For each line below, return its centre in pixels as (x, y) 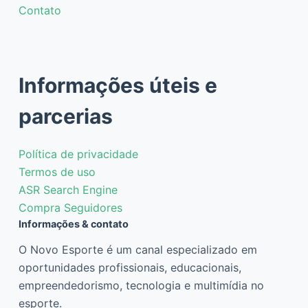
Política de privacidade (78, 154)
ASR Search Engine (68, 189)
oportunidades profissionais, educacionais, (130, 267)
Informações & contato (73, 223)
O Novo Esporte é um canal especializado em (137, 250)
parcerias (65, 116)
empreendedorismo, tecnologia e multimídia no (141, 285)
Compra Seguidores (70, 207)
